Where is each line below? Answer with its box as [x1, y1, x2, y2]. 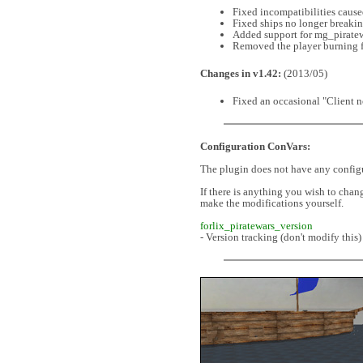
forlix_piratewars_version [200, 220, 313, 232]
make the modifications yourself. [200, 197, 344, 209]
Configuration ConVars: [200, 140, 310, 152]
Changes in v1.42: [200, 67, 281, 79]
